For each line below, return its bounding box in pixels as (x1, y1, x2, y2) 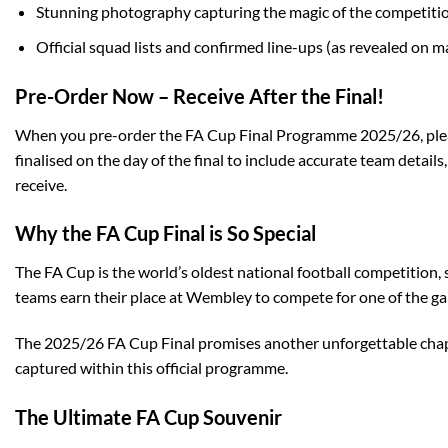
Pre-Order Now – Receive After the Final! (15, 83, 384, 108)
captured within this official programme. (15, 358, 288, 378)
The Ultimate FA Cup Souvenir (15, 404, 282, 429)
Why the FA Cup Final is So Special (15, 221, 316, 246)
